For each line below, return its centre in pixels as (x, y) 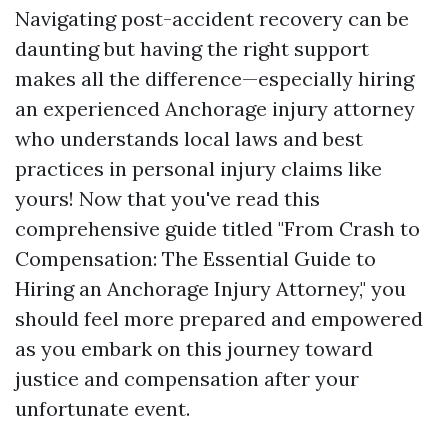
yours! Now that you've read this (167, 198)
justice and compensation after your (187, 378)
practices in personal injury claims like (198, 168)
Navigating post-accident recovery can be (212, 18)
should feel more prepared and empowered (219, 318)
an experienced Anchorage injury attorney (215, 108)
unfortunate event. (102, 408)
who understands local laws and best (189, 138)
